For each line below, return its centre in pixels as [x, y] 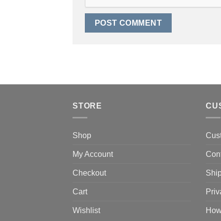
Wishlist [86, 211]
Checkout [89, 173]
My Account [93, 154]
